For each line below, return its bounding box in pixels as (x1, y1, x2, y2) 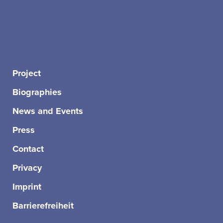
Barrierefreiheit (12, 200, 74, 211)
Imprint (12, 181, 42, 192)
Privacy (12, 162, 42, 173)
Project (12, 67, 41, 79)
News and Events (12, 105, 84, 116)
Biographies (12, 86, 62, 98)
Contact (12, 143, 44, 154)
